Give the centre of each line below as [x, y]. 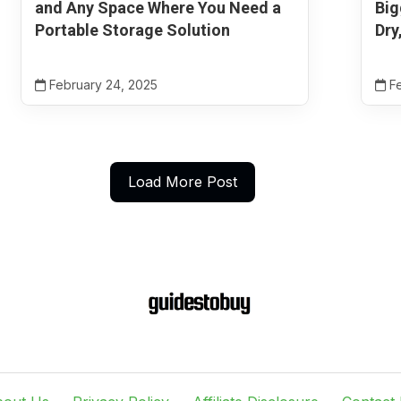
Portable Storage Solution [132, 30]
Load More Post [183, 182]
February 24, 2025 [101, 85]
